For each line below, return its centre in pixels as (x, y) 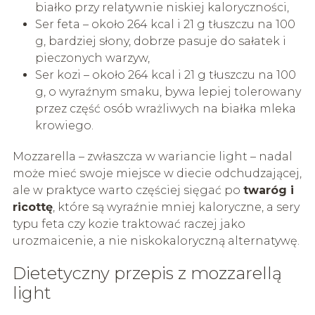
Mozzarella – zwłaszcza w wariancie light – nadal (152, 156)
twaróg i (268, 190)
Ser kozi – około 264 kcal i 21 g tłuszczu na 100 (165, 75)
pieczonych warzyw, (92, 58)
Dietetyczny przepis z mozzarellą (147, 273)
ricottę (32, 207)
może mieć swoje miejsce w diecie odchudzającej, (157, 173)
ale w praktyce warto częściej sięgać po (128, 190)
